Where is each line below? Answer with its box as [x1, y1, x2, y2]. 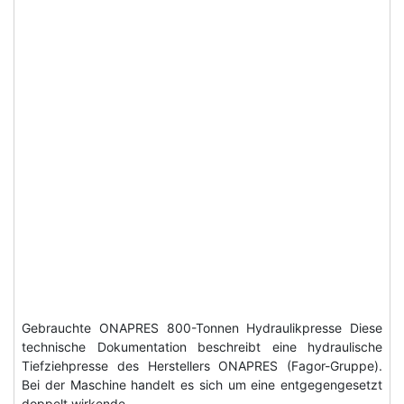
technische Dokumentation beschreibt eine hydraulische [22, 339, 382, 355]
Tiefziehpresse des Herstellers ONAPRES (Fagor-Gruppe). [22, 358, 382, 374]
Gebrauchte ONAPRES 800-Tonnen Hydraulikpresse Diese [22, 320, 382, 336]
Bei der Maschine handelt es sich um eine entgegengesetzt [22, 377, 382, 393]
